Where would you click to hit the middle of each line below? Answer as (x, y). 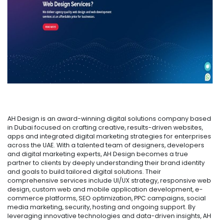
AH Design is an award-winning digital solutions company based (109, 118)
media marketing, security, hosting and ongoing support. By (101, 207)
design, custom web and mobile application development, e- (105, 189)
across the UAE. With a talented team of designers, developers (106, 145)
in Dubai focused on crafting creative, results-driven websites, (105, 127)
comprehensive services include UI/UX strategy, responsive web (109, 180)
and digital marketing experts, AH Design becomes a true (98, 154)
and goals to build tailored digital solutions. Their (84, 171)
